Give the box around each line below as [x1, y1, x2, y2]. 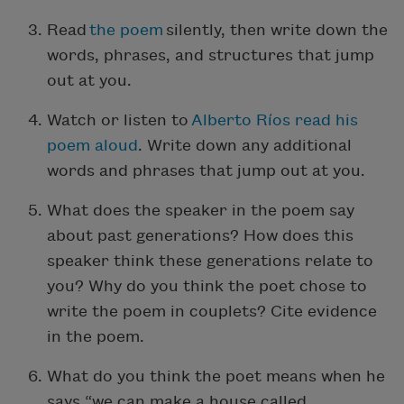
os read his [272, 112, 358, 130]
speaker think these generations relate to [47, 252, 373, 271]
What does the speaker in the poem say [47, 202, 354, 220]
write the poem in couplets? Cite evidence [47, 303, 377, 321]
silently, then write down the [163, 22, 388, 40]
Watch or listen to [47, 112, 191, 130]
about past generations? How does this [47, 227, 353, 245]
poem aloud [47, 137, 138, 155]
